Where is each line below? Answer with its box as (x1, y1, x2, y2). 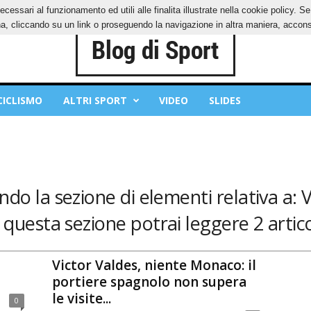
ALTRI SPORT (62, 94, 127, 107)
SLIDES (208, 94, 241, 107)
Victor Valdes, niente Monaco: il (51, 255, 256, 274)
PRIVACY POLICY (22, 5, 85, 15)
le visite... (51, 289, 111, 308)
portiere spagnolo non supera (51, 272, 246, 291)
